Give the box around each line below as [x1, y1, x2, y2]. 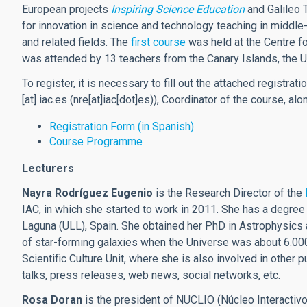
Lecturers [22, 162, 74, 175]
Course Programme [49, 135, 143, 148]
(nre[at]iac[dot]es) [67, 93, 153, 106]
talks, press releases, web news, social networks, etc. [22, 269, 280, 282]
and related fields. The [22, 36, 131, 49]
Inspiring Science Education [111, 3, 245, 16]
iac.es [39, 93, 67, 106]
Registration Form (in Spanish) [49, 120, 194, 133]
